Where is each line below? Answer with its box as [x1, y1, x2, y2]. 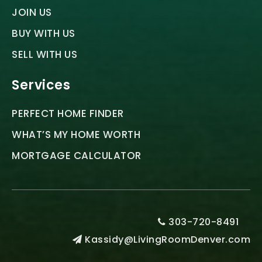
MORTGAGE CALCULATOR [12, 149, 142, 163]
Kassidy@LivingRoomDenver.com [85, 233, 250, 247]
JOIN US [12, 5, 52, 20]
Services [12, 76, 70, 95]
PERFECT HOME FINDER [12, 106, 124, 121]
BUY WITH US [12, 26, 75, 41]
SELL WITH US [12, 47, 77, 62]
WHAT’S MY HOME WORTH [12, 127, 140, 142]
